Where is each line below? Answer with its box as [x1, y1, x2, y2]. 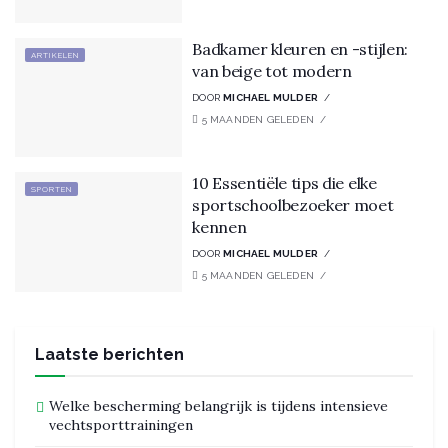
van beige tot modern [192, 60, 352, 81]
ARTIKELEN [31, 49, 79, 60]
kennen [192, 217, 247, 238]
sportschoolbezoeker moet [192, 195, 394, 216]
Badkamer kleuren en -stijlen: [192, 38, 408, 59]
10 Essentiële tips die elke [192, 173, 377, 194]
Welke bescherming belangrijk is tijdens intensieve [49, 396, 388, 415]
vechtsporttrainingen [49, 415, 193, 434]
